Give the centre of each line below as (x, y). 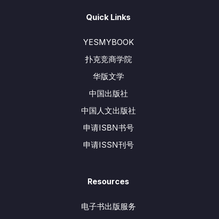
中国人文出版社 (108, 110)
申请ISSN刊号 (108, 145)
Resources (108, 181)
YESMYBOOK (108, 42)
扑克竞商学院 (108, 59)
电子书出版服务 (108, 206)
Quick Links (108, 17)
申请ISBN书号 (108, 128)
